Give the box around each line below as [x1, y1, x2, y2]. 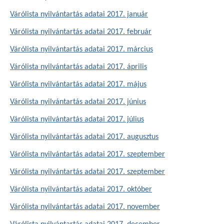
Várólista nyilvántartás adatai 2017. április [10, 63, 147, 71]
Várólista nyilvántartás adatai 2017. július [10, 115, 144, 123]
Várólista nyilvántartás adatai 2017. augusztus [10, 133, 158, 141]
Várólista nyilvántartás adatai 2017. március [10, 45, 153, 53]
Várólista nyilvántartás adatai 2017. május [10, 80, 146, 88]
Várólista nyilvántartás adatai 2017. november [10, 203, 160, 211]
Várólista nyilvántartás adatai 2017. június [10, 98, 146, 106]
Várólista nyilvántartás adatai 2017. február [10, 28, 151, 36]
